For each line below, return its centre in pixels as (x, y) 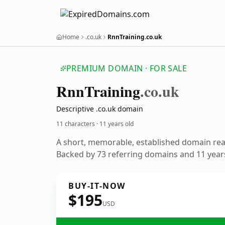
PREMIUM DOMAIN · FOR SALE (127, 68)
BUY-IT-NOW (97, 186)
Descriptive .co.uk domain (100, 109)
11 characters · (78, 124)
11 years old (117, 124)
